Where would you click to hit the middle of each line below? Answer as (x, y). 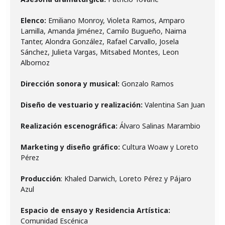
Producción (41, 179)
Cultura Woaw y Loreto (160, 147)
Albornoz (35, 63)
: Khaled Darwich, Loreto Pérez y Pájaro (126, 179)
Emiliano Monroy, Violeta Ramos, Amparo (116, 20)
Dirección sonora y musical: (71, 84)
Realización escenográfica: (70, 126)
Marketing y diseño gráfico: (71, 147)
